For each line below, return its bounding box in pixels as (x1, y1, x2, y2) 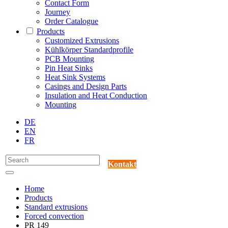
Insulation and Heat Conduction (45, 91, 147, 100)
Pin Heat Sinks (45, 64, 93, 73)
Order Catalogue (45, 17, 98, 26)
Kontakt (108, 160, 136, 169)
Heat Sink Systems (45, 73, 105, 82)
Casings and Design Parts (45, 82, 127, 91)
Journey (45, 8, 70, 17)
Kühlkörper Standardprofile (45, 45, 133, 54)
